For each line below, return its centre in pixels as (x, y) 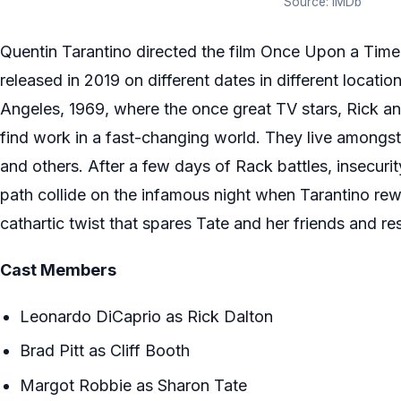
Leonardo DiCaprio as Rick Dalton (147, 317)
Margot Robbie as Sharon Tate (134, 385)
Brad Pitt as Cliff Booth (105, 351)
